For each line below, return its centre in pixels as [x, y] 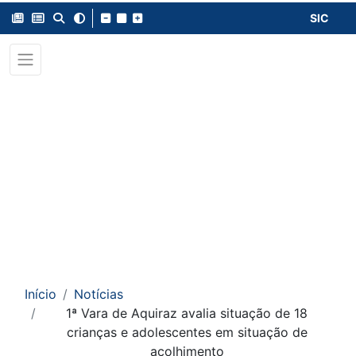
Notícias [99, 294]
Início [41, 294]
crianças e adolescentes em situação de [187, 332]
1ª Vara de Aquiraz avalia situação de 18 [187, 313]
